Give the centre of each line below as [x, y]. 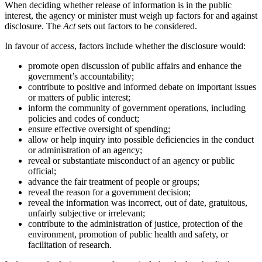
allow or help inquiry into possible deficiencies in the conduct [141, 139]
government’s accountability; [81, 76]
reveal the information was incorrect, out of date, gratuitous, [138, 202]
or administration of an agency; [85, 150]
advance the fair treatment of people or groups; [114, 181]
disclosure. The [34, 26]
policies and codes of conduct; [84, 118]
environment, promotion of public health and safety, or [128, 234]
